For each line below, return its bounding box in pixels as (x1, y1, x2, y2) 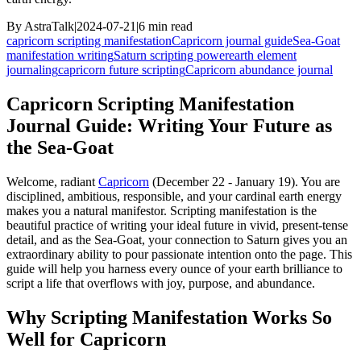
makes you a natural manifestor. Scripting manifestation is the (6, 203, 317, 218)
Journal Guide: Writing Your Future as (6, 114, 332, 136)
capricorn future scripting (58, 62, 185, 77)
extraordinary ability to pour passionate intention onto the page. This (6, 247, 352, 261)
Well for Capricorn (6, 328, 166, 350)
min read (145, 19, 193, 33)
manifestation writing (6, 48, 114, 62)
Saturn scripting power (114, 48, 229, 62)
